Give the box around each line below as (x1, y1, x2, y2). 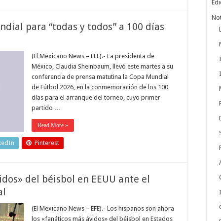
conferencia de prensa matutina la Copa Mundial (32, 73, 169, 80)
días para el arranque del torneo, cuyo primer (32, 94, 160, 101)
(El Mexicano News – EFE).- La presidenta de (32, 52, 154, 60)
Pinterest (35, 139, 59, 147)
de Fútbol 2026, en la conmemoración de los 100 (32, 83, 168, 91)
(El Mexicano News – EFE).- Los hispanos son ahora (32, 205, 174, 212)
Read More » (37, 122, 68, 129)
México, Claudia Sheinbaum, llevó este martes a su (32, 63, 173, 70)
